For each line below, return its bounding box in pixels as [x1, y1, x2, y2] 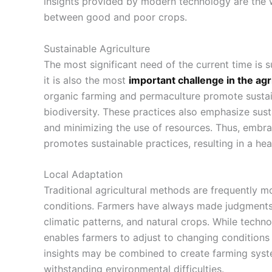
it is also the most [44, 73, 129, 86]
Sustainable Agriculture [44, 42, 150, 55]
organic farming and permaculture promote [44, 89, 246, 102]
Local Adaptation [44, 168, 123, 181]
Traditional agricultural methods [44, 184, 190, 197]
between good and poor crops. [44, 10, 187, 23]
